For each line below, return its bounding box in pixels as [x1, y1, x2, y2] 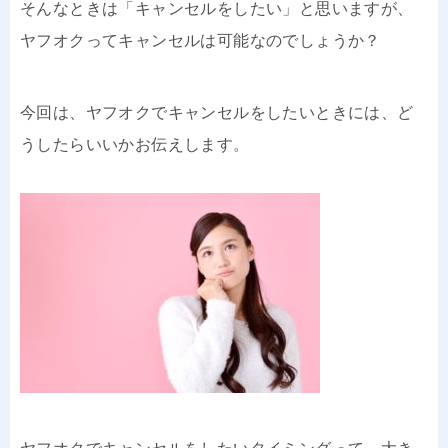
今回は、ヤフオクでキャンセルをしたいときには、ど [20, 103, 414, 121]
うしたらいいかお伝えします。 [20, 135, 250, 153]
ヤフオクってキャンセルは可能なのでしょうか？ [20, 31, 381, 49]
